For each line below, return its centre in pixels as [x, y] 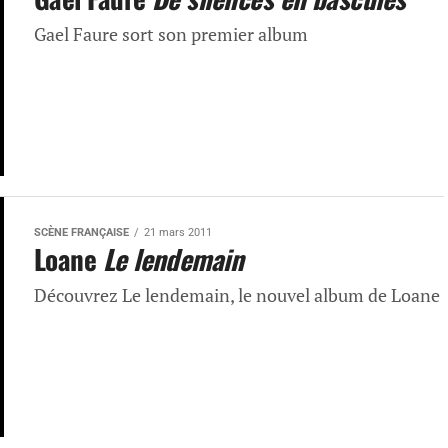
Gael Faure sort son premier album [171, 34]
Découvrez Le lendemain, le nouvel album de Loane [237, 295]
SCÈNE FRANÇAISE [81, 232]
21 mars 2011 [178, 232]
